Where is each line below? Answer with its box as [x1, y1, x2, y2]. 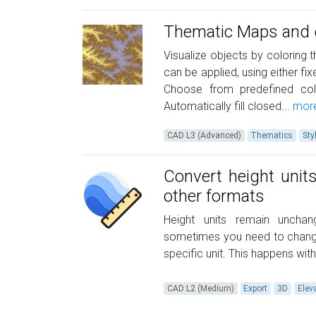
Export [243, 284, 268, 293]
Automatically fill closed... [164, 99, 290, 113]
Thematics [250, 130, 293, 140]
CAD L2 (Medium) [166, 284, 234, 293]
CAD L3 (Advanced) [166, 130, 241, 140]
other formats [164, 186, 265, 206]
